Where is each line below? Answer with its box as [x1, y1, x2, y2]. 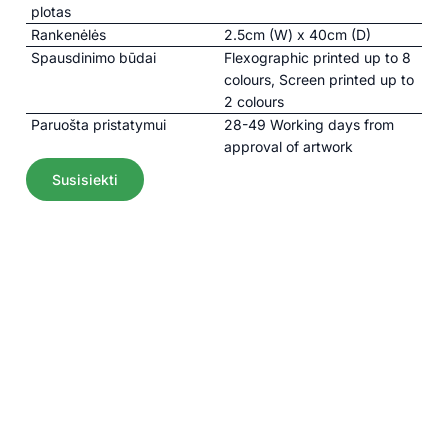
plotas [31, 3, 72, 21]
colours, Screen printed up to [224, 71, 414, 89]
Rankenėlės [31, 26, 107, 44]
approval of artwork [224, 138, 353, 156]
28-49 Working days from [224, 116, 394, 134]
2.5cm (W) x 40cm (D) [224, 26, 371, 44]
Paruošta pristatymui [31, 116, 167, 134]
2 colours [224, 93, 284, 111]
